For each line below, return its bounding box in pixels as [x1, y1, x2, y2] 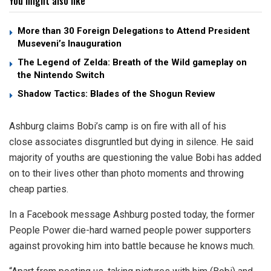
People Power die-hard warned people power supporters [9, 224, 251, 237]
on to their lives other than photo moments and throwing [9, 168, 244, 180]
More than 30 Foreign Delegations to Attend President [18, 25, 250, 37]
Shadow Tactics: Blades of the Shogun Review [18, 88, 215, 100]
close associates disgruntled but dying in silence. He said [9, 136, 253, 148]
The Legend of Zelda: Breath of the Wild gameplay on [18, 57, 247, 68]
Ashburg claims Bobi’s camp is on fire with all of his [9, 120, 226, 132]
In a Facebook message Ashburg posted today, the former [9, 209, 255, 221]
